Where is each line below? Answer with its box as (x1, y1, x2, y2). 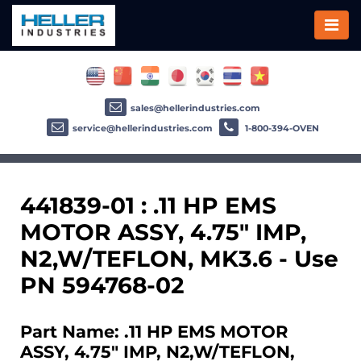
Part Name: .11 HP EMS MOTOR (20, 321, 288, 342)
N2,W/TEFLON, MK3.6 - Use (20, 244, 338, 272)
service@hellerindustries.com (72, 122, 213, 134)
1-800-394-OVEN (242, 122, 319, 134)
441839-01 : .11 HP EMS (20, 191, 276, 219)
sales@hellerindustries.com (131, 102, 260, 114)
